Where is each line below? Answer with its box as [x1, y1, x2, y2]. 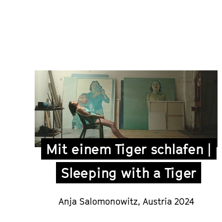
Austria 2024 [142, 196, 194, 207]
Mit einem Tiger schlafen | [46, 141, 212, 158]
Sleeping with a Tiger [61, 165, 197, 181]
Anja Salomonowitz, [58, 196, 143, 207]
